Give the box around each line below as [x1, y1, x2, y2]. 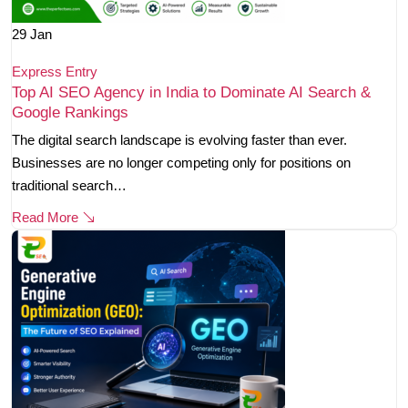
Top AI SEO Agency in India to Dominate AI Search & [12, 84, 371, 102]
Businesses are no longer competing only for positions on [12, 155, 351, 171]
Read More [12, 209, 82, 226]
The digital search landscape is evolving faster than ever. [12, 132, 347, 148]
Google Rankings [12, 104, 128, 122]
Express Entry [12, 64, 97, 80]
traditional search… [12, 178, 127, 194]
